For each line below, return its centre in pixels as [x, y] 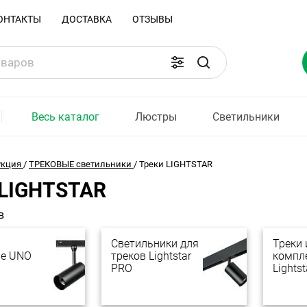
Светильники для [155, 244]
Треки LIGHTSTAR [176, 164]
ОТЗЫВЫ [152, 19]
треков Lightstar [151, 256]
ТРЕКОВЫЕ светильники [80, 164]
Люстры [156, 116]
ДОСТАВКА [87, 19]
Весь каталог [65, 116]
